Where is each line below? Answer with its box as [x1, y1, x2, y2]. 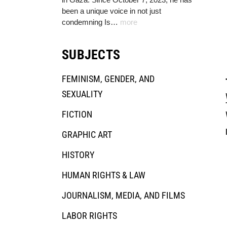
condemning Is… [62, 17, 120, 26]
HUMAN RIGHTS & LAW [62, 169, 145, 180]
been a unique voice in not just [62, 6, 161, 15]
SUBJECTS [62, 47, 120, 62]
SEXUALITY [62, 88, 102, 99]
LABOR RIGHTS [62, 210, 117, 221]
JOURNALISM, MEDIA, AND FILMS [62, 190, 185, 201]
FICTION [62, 108, 92, 120]
